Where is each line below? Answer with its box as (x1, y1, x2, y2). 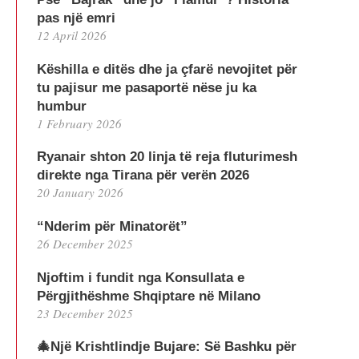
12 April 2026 (37, 27, 107, 44)
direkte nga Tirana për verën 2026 (37, 167, 249, 184)
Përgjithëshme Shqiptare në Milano (37, 288, 260, 304)
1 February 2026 (37, 115, 122, 131)
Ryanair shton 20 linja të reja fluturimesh (37, 149, 297, 165)
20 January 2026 (37, 184, 123, 201)
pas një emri (37, 10, 115, 26)
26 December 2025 (37, 236, 133, 252)
